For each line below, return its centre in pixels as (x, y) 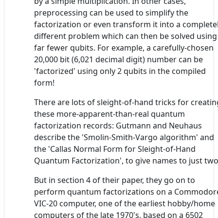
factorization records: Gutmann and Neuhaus (118, 125)
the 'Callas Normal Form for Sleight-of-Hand (115, 149)
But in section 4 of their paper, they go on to (115, 180)
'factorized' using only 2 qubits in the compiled (120, 71)
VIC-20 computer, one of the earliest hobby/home (125, 203)
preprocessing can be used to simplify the (111, 12)
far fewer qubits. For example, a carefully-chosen (124, 47)
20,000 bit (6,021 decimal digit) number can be (118, 59)
